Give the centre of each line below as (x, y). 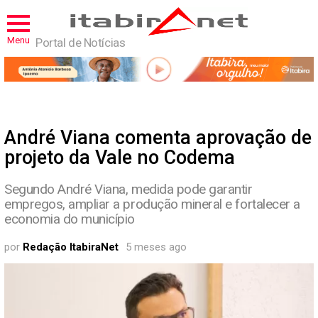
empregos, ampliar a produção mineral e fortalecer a (152, 204)
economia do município (70, 219)
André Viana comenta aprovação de (158, 138)
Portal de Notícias (81, 43)
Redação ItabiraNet (71, 247)
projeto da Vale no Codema (120, 158)
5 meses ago (156, 247)
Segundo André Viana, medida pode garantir (128, 190)
